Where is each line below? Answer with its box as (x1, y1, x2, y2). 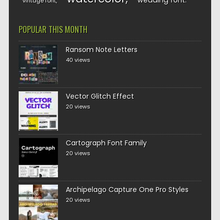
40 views (65, 56, 90, 64)
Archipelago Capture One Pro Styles (65, 185, 189, 194)
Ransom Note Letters (65, 45, 137, 55)
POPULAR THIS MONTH (18, 24, 87, 35)
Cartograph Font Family (65, 138, 147, 148)
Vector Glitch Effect (65, 91, 134, 101)
